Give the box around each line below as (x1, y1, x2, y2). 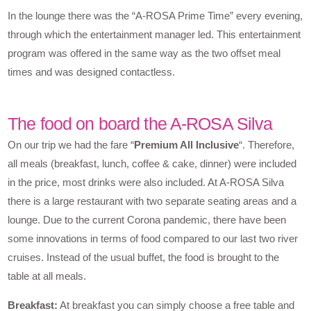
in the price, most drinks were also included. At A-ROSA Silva (8, 176, 285, 189)
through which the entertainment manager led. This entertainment (8, 28, 301, 41)
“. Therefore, (239, 139, 295, 151)
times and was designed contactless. (8, 66, 176, 78)
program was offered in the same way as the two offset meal (8, 47, 281, 60)
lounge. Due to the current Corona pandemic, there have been (8, 214, 287, 226)
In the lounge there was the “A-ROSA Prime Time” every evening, (8, 10, 303, 22)
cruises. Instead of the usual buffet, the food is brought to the (8, 251, 280, 264)
